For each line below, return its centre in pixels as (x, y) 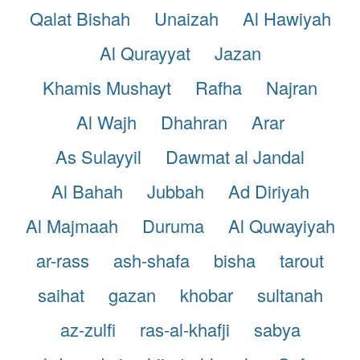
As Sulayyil (98, 156)
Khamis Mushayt (107, 87)
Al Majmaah (72, 225)
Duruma (173, 225)
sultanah (290, 294)
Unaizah (186, 18)
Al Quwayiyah (281, 225)
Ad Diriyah (268, 190)
